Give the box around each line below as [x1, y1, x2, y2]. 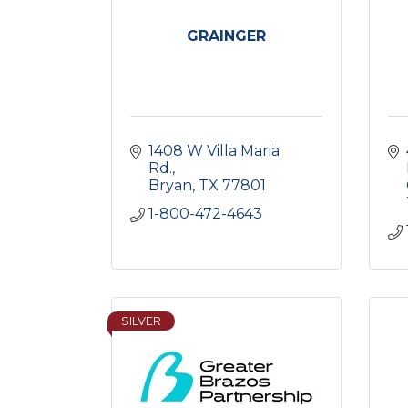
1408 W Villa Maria [148, 142, 280, 159]
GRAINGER [186, 27, 266, 45]
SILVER [121, 314, 161, 328]
